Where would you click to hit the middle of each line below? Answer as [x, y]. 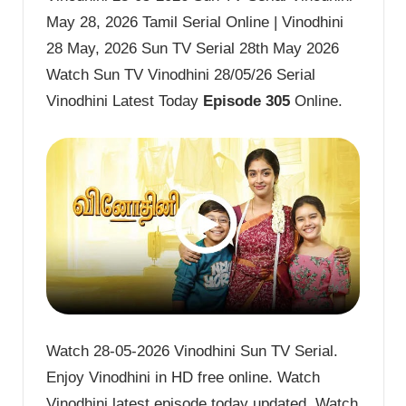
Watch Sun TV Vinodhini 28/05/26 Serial [181, 75]
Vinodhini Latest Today [125, 101]
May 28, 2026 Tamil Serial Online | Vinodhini [195, 23]
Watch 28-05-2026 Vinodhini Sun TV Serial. [192, 351]
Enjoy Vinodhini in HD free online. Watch [183, 377]
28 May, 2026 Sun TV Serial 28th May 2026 [193, 49]
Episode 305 [246, 101]
